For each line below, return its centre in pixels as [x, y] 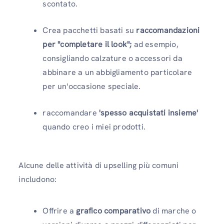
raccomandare [71, 112]
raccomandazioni [167, 30]
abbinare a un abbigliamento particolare [117, 72]
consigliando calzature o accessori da [112, 58]
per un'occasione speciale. [92, 86]
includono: [38, 179]
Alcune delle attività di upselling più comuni [99, 165]
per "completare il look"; [87, 44]
